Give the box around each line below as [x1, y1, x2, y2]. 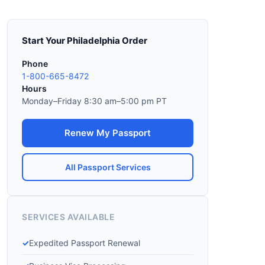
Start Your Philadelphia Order [22, 35, 147, 46]
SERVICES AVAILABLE [22, 212, 115, 222]
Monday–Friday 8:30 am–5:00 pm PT [22, 96, 167, 106]
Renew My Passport [64, 127, 151, 138]
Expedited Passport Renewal [29, 238, 140, 248]
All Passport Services [64, 161, 151, 172]
